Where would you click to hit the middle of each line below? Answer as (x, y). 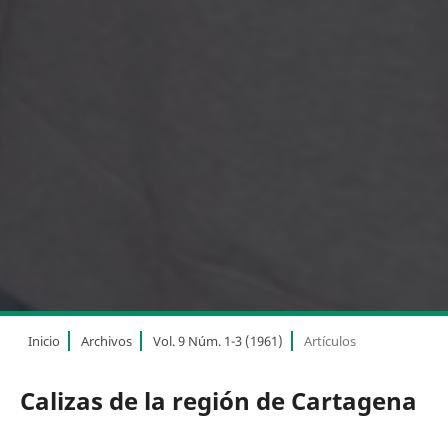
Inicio (43, 341)
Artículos (329, 341)
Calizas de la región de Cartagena (218, 401)
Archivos (106, 341)
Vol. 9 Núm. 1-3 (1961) (217, 341)
